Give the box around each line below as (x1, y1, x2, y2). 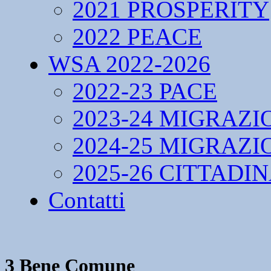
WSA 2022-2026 (48, 51, 211, 77)
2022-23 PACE (73, 78, 217, 104)
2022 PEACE (73, 24, 202, 50)
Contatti (48, 187, 125, 213)
